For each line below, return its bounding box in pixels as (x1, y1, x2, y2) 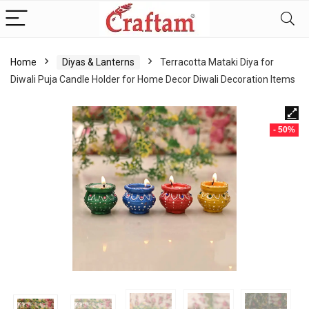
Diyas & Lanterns (62, 57, 134, 68)
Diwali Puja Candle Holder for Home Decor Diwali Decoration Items (10, 74, 295, 85)
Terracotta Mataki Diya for (160, 57, 274, 68)
